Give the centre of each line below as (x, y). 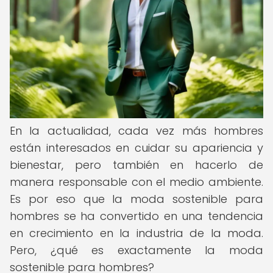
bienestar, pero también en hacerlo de (136, 165)
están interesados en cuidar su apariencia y (136, 148)
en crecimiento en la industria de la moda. (136, 233)
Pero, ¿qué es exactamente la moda (136, 250)
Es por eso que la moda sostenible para (136, 199)
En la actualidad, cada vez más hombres (136, 131)
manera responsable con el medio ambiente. (136, 182)
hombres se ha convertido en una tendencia (136, 216)
